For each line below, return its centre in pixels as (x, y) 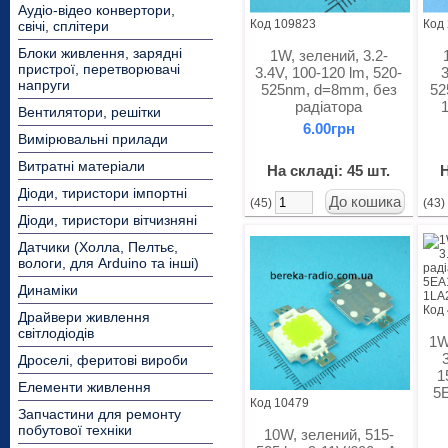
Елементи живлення (84, 387)
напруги (44, 85)
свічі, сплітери (63, 26)
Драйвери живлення (84, 317)
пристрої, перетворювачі (99, 69)
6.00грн (328, 128)
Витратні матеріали (81, 166)
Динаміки (48, 290)
